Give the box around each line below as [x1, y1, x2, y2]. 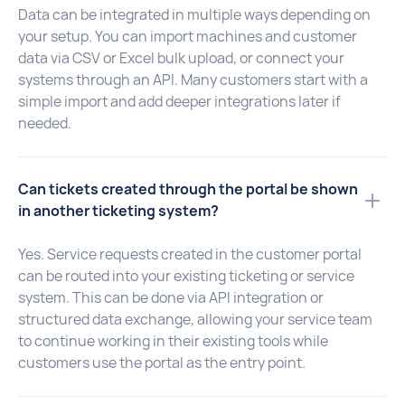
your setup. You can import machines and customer [18, 26, 357, 46]
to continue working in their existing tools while [18, 331, 328, 351]
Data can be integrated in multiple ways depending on [18, 5, 371, 24]
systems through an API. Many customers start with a [18, 70, 368, 89]
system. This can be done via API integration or [18, 287, 324, 307]
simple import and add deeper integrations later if [18, 91, 341, 111]
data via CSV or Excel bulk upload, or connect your [18, 48, 344, 68]
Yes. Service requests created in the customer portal [18, 244, 362, 264]
